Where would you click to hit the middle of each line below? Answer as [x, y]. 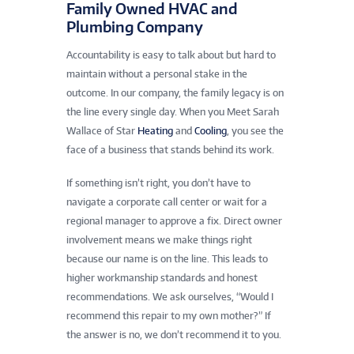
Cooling [211, 130]
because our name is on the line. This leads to [167, 258]
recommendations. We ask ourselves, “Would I [170, 296]
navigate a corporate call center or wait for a [167, 201]
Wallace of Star [102, 130]
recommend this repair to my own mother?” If [169, 315]
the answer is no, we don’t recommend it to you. [174, 334]
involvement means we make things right [159, 239]
